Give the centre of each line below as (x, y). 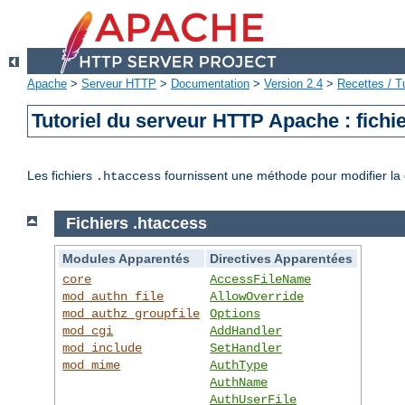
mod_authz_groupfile (132, 313)
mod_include (103, 348)
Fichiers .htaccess (136, 224)
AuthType (239, 365)
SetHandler (246, 348)
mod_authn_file (113, 296)
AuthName (239, 382)
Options (235, 313)
